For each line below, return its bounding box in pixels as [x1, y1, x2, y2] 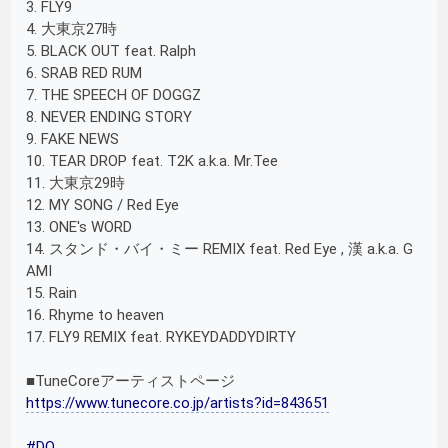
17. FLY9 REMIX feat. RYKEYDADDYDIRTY [26, 327, 297, 346]
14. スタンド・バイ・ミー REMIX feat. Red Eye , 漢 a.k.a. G [26, 239, 414, 258]
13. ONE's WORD [26, 217, 133, 236]
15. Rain [26, 283, 78, 302]
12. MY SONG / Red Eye [26, 195, 180, 214]
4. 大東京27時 [26, 19, 118, 38]
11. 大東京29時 [26, 173, 126, 192]
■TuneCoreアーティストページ [26, 371, 236, 390]
